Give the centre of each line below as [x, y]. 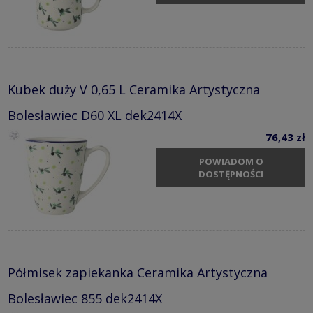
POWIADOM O [231, 162]
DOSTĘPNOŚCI [231, 174]
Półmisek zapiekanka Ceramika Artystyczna [138, 272]
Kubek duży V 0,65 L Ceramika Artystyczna [134, 89]
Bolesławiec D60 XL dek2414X [95, 115]
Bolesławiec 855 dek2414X [85, 298]
